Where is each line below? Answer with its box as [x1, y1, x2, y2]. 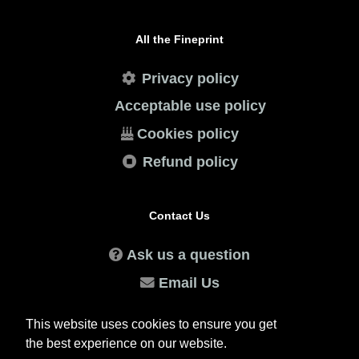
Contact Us [149, 209, 210, 223]
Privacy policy [142, 70, 239, 87]
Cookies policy [136, 126, 239, 143]
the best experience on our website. [26, 337, 227, 351]
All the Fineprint [135, 33, 224, 46]
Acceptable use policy [114, 98, 266, 115]
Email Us [158, 274, 220, 291]
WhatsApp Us [140, 302, 235, 319]
